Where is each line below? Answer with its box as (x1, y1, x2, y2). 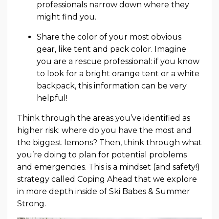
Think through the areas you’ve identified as (17, 113, 190, 123)
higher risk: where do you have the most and (17, 125, 192, 135)
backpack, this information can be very (37, 81, 187, 90)
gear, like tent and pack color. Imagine (37, 44, 186, 54)
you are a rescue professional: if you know (37, 56, 199, 66)
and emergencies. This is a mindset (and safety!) (17, 162, 200, 172)
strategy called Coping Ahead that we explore (17, 174, 197, 184)
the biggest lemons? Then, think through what (17, 137, 202, 147)
